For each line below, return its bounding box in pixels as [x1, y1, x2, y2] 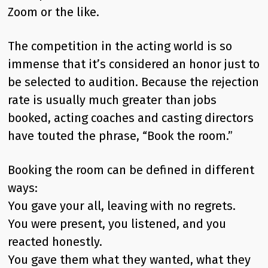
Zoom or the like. [8, 5, 100, 19]
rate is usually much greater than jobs [8, 93, 217, 107]
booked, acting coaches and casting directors [8, 111, 254, 125]
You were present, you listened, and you [8, 217, 227, 231]
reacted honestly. [8, 234, 103, 249]
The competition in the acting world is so [8, 39, 233, 53]
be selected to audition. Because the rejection [8, 75, 260, 89]
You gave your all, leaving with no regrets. [8, 199, 236, 213]
